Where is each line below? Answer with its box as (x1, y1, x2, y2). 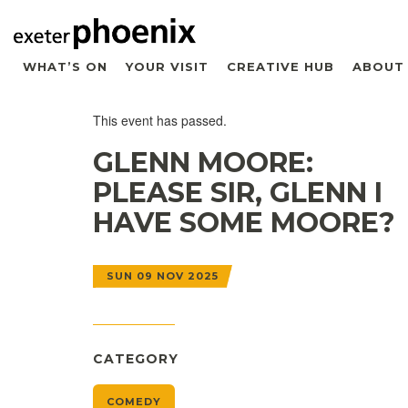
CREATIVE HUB (227, 58, 334, 74)
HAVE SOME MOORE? (93, 205, 395, 240)
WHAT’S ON (23, 58, 107, 74)
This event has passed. (93, 110, 227, 129)
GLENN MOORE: (93, 145, 313, 179)
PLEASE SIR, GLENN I (93, 175, 382, 209)
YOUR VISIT (126, 58, 209, 74)
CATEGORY (93, 350, 178, 367)
